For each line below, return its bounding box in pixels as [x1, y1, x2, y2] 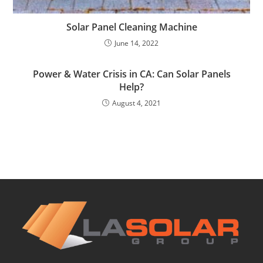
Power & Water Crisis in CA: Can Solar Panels [32, 67, 231, 80]
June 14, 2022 [114, 38, 159, 48]
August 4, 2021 [112, 97, 161, 108]
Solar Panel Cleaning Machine [66, 20, 197, 33]
